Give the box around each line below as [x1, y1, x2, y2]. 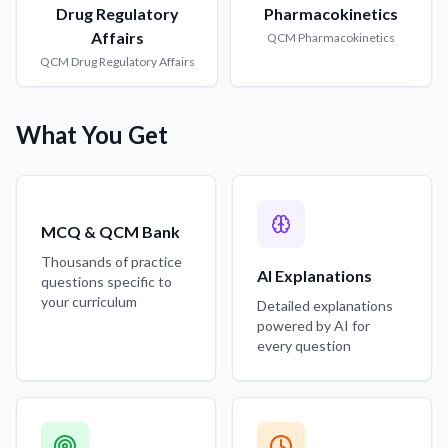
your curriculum [41, 293, 137, 310]
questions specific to [41, 273, 172, 290]
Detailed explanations [257, 297, 393, 314]
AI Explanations [257, 266, 372, 285]
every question [257, 337, 351, 354]
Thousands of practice [41, 253, 182, 270]
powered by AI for [257, 317, 370, 334]
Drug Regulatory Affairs [70, 54, 195, 69]
